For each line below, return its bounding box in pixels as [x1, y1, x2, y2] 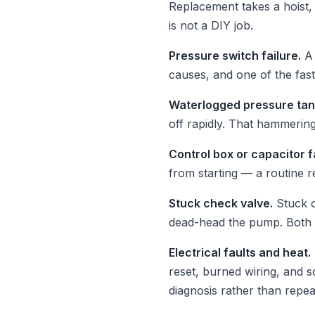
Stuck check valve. [169, 196, 273, 210]
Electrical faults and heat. [169, 245, 311, 259]
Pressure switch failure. [169, 49, 301, 63]
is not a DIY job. [169, 18, 253, 32]
